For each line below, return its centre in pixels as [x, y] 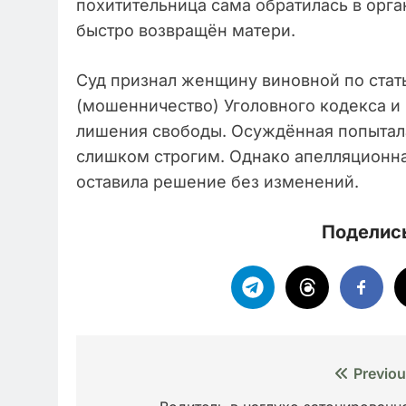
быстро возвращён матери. [186, 30]
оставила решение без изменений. [217, 181]
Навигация [153, 377]
